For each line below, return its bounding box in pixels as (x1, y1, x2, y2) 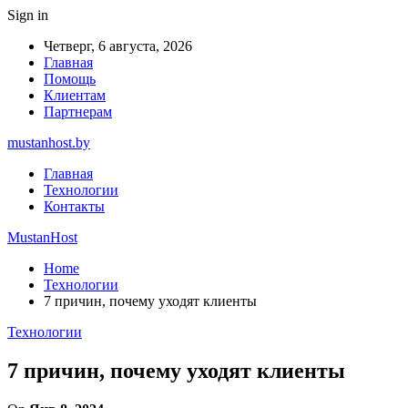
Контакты (44, 199, 105, 214)
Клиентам (44, 87, 106, 103)
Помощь (44, 71, 96, 87)
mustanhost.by (7, 135, 90, 150)
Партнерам (44, 104, 112, 119)
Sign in (7, 7, 48, 23)
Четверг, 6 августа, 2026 (44, 38, 192, 54)
